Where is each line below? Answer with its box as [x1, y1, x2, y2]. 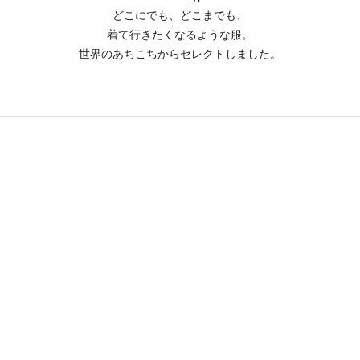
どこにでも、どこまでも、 [112, 9, 247, 22]
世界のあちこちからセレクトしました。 [79, 47, 281, 60]
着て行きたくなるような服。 [107, 28, 253, 41]
